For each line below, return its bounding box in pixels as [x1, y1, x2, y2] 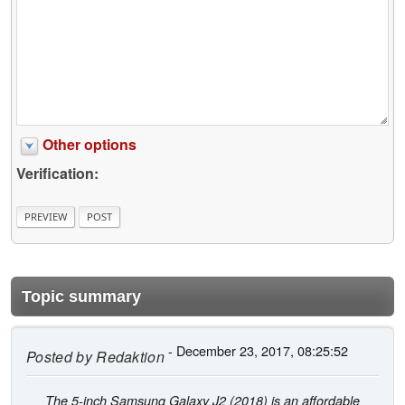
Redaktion [91, 345, 165, 367]
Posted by [26, 345, 92, 367]
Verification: [16, 163, 99, 184]
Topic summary [22, 287, 141, 306]
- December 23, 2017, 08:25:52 [165, 340, 349, 360]
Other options [42, 134, 137, 155]
